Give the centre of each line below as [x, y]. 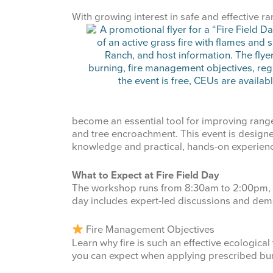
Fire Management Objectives [149, 230]
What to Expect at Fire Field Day [146, 176]
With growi [96, 17]
